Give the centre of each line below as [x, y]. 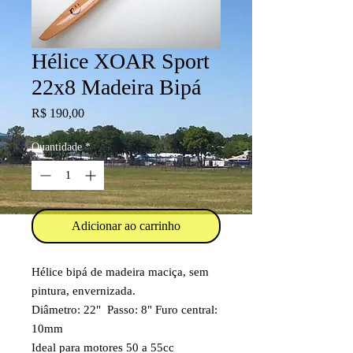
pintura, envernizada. [84, 291]
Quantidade [57, 147]
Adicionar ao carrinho [126, 226]
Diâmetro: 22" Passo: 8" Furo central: [124, 310]
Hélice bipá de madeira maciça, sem [120, 272]
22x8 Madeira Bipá [116, 87]
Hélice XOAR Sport [121, 61]
